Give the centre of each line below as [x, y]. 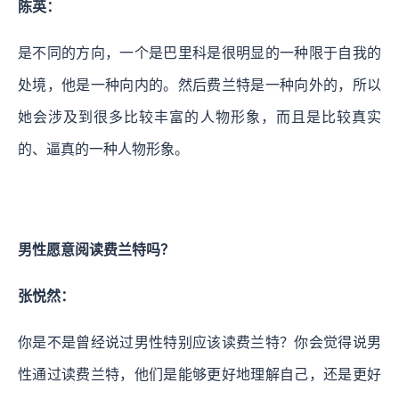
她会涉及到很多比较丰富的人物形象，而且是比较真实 [199, 118]
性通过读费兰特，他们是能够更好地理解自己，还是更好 [199, 375]
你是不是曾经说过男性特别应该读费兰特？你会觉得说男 [199, 343]
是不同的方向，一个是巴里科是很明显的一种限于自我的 [199, 53]
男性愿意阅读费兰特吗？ [96, 250]
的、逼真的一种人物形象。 [103, 150]
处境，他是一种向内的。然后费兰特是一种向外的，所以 [199, 85]
